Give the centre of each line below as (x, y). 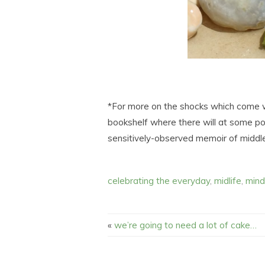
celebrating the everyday (159, 180)
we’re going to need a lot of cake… (185, 225)
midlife (228, 180)
